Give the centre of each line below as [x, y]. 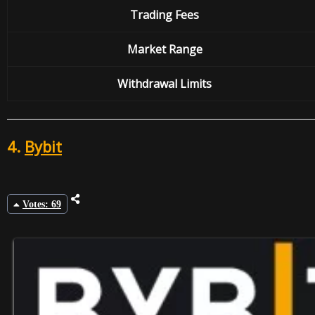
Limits [196, 83]
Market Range [165, 49]
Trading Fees [165, 14]
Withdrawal [149, 83]
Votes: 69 [42, 205]
